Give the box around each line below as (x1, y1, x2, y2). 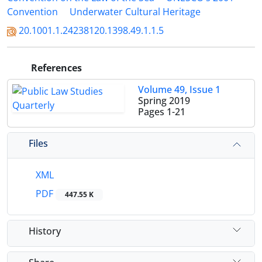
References (29, 61, 82, 74)
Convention (7, 5, 58, 18)
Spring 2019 (138, 94, 190, 107)
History (29, 224, 61, 237)
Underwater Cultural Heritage (70, 5, 201, 18)
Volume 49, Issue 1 (138, 83, 220, 96)
